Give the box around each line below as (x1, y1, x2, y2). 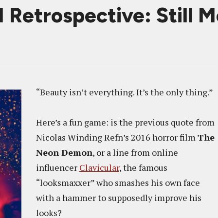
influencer (36, 162, 79, 173)
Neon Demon (36, 146, 92, 158)
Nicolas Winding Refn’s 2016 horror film (36, 131, 198, 143)
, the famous (119, 162, 167, 173)
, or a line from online (92, 146, 178, 158)
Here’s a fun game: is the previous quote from (36, 116, 215, 128)
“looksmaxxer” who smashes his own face (36, 177, 200, 188)
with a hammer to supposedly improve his (36, 192, 201, 203)
